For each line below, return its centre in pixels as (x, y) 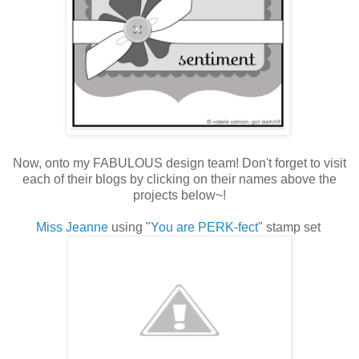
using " (129, 228)
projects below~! (179, 196)
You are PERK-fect (204, 228)
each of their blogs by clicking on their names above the (179, 179)
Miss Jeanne (72, 228)
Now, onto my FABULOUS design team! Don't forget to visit (179, 163)
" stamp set (290, 228)
